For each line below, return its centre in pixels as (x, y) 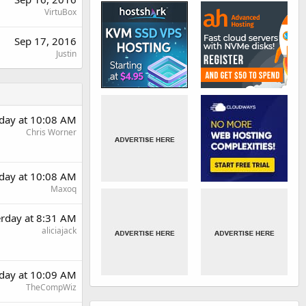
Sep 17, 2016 (45, 41)
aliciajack (59, 231)
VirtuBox (60, 12)
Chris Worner (51, 132)
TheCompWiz (51, 287)
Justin (66, 54)
